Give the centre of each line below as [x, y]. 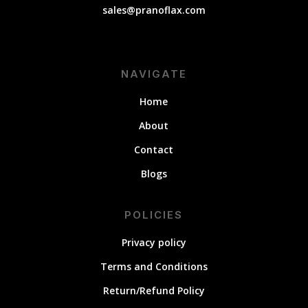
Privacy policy [154, 242]
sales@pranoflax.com [154, 10]
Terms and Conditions [154, 266]
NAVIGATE [154, 74]
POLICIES [154, 215]
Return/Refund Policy [154, 290]
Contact [154, 150]
